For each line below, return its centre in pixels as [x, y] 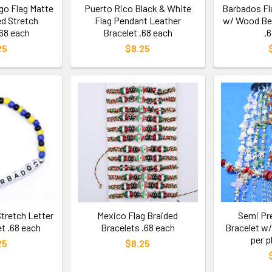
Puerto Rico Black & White [138, 8]
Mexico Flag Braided [138, 216]
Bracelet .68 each [138, 33]
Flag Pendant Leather [138, 21]
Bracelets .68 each [138, 228]
